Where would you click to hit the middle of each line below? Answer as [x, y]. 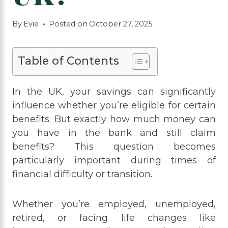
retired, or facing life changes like [114, 218]
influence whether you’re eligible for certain [114, 106]
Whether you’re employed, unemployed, [114, 204]
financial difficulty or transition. [82, 174]
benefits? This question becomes [114, 147]
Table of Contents [68, 61]
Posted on [68, 24]
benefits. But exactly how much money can [114, 119]
